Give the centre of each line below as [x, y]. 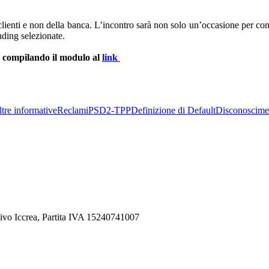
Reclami [73, 110]
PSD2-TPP [110, 110]
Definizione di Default [173, 110]
